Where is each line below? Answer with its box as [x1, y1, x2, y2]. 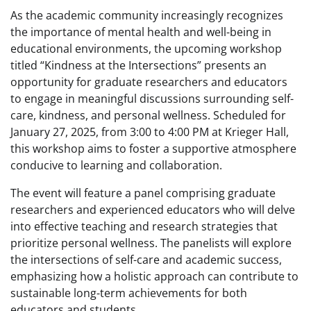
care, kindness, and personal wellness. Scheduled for [10, 108, 286, 123]
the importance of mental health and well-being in [10, 24, 271, 40]
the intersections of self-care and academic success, [10, 252, 282, 267]
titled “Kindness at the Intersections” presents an [10, 58, 267, 73]
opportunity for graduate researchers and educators [10, 74, 287, 90]
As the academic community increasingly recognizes [10, 8, 283, 23]
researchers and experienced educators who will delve [10, 202, 295, 217]
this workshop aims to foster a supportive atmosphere [10, 141, 296, 156]
